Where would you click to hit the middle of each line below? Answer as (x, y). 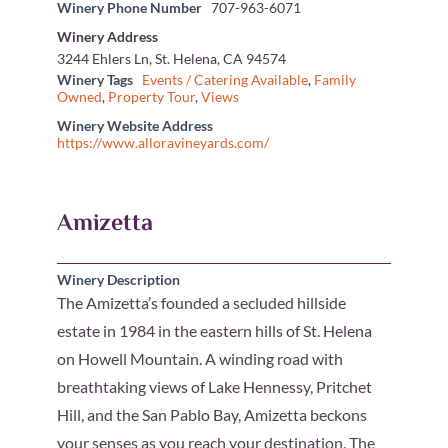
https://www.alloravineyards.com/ (162, 143)
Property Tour (151, 97)
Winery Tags (94, 80)
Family (334, 80)
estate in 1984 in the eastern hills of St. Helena (214, 331)
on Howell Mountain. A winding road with (199, 359)
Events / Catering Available (224, 80)
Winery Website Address (134, 126)
